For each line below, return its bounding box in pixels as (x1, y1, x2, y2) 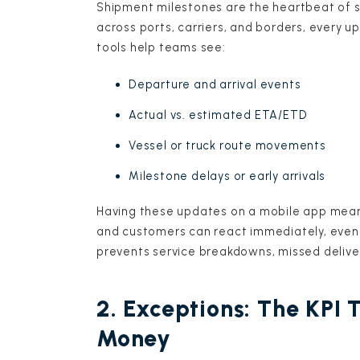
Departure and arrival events (129, 76, 301, 92)
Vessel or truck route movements (129, 137, 326, 153)
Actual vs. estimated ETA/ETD (129, 107, 308, 122)
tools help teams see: (96, 40, 226, 55)
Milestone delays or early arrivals (129, 168, 326, 183)
